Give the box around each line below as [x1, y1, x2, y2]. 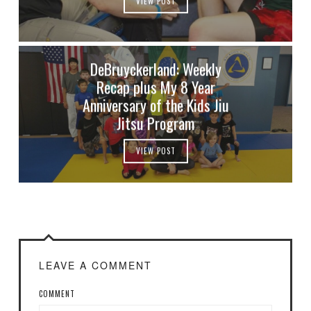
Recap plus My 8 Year [96, 76, 215, 99]
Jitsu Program [116, 112, 194, 135]
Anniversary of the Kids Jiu [82, 94, 229, 117]
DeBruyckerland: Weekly [90, 58, 221, 81]
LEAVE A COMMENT [38, 258, 152, 272]
